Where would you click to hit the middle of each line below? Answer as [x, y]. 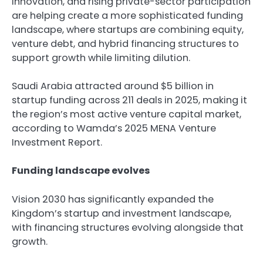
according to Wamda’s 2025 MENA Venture [114, 129]
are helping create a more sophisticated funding [127, 16]
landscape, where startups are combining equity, [128, 30]
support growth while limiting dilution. [102, 58]
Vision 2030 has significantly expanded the [113, 199]
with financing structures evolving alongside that [128, 227]
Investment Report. [58, 143]
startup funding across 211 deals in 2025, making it [129, 100]
